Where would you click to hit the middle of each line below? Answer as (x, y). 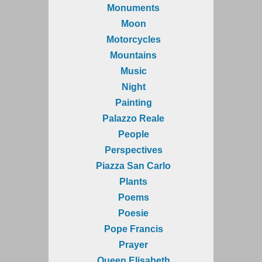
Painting (133, 102)
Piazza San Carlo (133, 166)
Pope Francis (133, 229)
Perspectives (133, 150)
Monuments (133, 8)
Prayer (133, 244)
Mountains (133, 55)
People (133, 134)
